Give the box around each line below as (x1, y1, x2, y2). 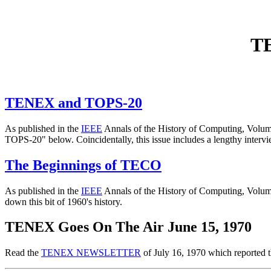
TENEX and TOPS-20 (5, 94, 142, 111)
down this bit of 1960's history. (5, 196, 122, 207)
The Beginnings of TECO (5, 157, 162, 173)
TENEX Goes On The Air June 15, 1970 (5, 219, 252, 235)
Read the (5, 247, 41, 258)
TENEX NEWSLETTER (41, 247, 141, 258)
